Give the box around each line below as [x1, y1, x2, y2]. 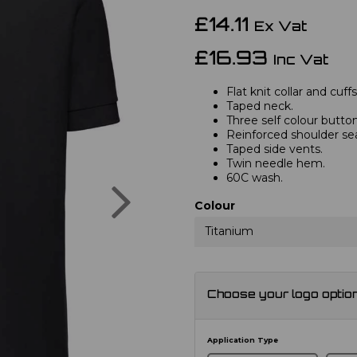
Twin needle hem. [226, 155, 325, 171]
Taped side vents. [226, 141, 323, 156]
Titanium [205, 223, 253, 238]
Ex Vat [254, 20, 307, 34]
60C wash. [226, 170, 283, 185]
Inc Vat [273, 53, 328, 68]
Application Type [207, 335, 278, 344]
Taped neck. [226, 98, 293, 113]
